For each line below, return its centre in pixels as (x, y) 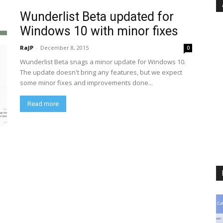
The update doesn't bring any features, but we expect (101, 72)
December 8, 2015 (64, 48)
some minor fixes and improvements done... (86, 83)
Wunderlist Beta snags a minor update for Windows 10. (103, 62)
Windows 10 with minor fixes (99, 31)
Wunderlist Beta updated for (97, 17)
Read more (43, 104)
